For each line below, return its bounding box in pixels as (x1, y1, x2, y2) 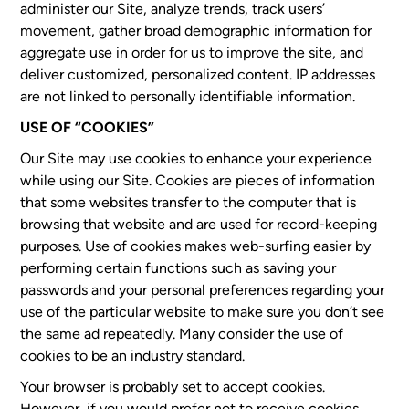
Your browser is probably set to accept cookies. (20, 378, 326, 395)
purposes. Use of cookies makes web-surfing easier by (20, 237, 372, 255)
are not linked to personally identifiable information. (20, 88, 356, 105)
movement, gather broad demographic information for (20, 22, 372, 39)
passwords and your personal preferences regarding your (20, 281, 385, 299)
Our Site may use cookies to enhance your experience (20, 150, 372, 167)
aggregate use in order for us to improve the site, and (20, 44, 364, 61)
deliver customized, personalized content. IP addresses (20, 66, 376, 83)
